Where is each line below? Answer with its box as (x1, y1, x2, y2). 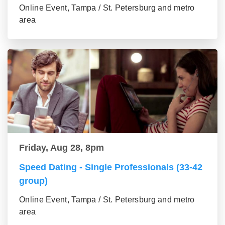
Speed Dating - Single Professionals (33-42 (19, 162, 202, 172)
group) (19, 176, 48, 186)
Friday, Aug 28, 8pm (19, 143, 104, 153)
